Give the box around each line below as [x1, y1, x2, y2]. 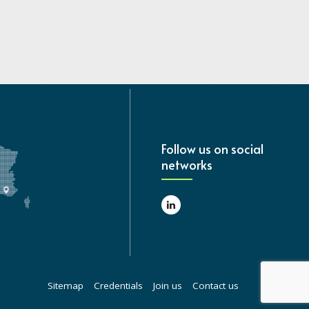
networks [161, 156, 213, 174]
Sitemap [48, 279, 83, 292]
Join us [153, 279, 182, 292]
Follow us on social [161, 140, 264, 158]
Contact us [192, 279, 239, 292]
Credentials [94, 279, 143, 292]
